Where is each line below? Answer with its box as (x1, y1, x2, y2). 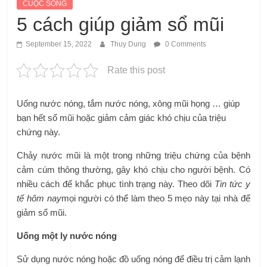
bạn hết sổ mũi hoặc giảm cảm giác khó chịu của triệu (17, 113, 226, 123)
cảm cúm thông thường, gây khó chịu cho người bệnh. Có (17, 164, 250, 175)
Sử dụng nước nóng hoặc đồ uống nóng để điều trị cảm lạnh (17, 254, 250, 265)
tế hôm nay (17, 193, 61, 204)
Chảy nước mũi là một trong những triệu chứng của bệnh (17, 150, 250, 161)
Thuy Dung (110, 40, 148, 49)
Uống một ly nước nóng (17, 231, 117, 241)
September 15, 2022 (26, 40, 92, 49)
